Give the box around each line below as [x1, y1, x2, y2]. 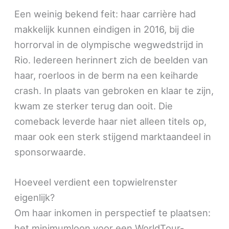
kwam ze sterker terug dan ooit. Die [14, 100, 173, 112]
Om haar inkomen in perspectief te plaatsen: [14, 207, 211, 219]
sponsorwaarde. [14, 146, 86, 158]
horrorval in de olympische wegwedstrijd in [14, 39, 204, 51]
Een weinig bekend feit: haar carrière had [14, 8, 196, 20]
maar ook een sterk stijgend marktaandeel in [14, 131, 212, 143]
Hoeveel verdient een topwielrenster [14, 176, 178, 188]
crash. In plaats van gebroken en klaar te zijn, [14, 85, 214, 97]
